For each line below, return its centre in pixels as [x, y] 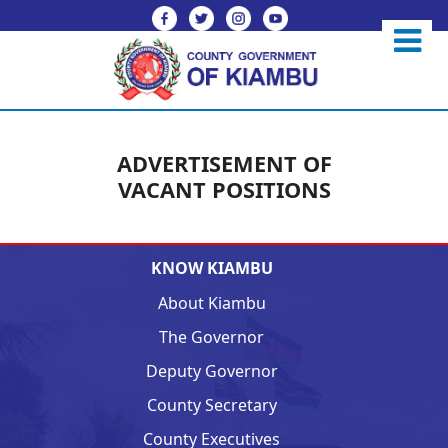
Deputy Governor [211, 371]
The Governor [212, 337]
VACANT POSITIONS [224, 190]
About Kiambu [211, 303]
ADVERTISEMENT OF [224, 164]
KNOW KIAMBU [211, 268]
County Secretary [211, 405]
